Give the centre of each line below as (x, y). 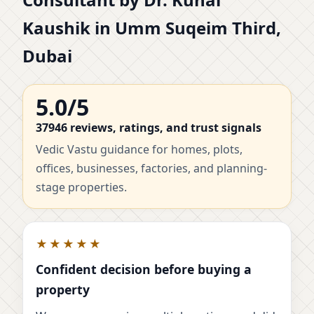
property (63, 290)
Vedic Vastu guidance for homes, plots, (139, 150)
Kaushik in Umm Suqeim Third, (152, 28)
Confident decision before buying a (144, 269)
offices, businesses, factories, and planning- (151, 169)
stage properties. (81, 187)
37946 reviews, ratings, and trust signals (149, 128)
